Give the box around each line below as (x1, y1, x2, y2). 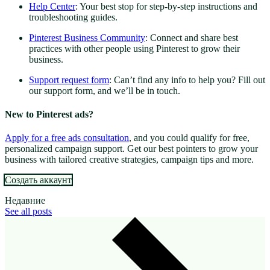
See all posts (5, 206, 52, 217)
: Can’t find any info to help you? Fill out (109, 74, 265, 85)
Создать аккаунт (5, 175, 72, 186)
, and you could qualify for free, (129, 133, 250, 143)
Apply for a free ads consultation (5, 133, 129, 143)
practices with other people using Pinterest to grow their (29, 43, 240, 54)
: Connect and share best (145, 32, 238, 43)
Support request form (29, 74, 109, 85)
